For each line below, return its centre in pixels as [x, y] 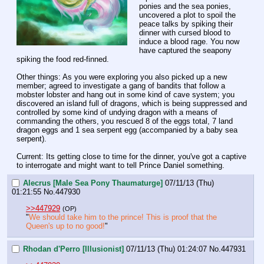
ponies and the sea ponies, [185, 6]
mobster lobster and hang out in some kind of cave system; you [126, 95]
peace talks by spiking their [186, 24]
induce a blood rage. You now [189, 42]
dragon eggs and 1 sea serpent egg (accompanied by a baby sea [127, 130]
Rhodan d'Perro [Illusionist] [73, 249]
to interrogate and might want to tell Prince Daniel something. [121, 166]
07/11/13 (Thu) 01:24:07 [166, 249]
